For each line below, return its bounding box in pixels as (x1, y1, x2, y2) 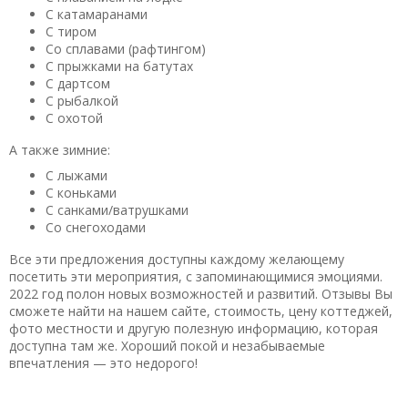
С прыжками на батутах (46, 57, 193, 75)
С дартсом (46, 75, 110, 92)
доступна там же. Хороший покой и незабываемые (9, 336, 325, 354)
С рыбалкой (46, 92, 118, 109)
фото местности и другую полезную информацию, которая (9, 319, 378, 337)
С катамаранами (46, 5, 148, 23)
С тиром (46, 23, 97, 40)
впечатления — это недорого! (9, 353, 198, 372)
